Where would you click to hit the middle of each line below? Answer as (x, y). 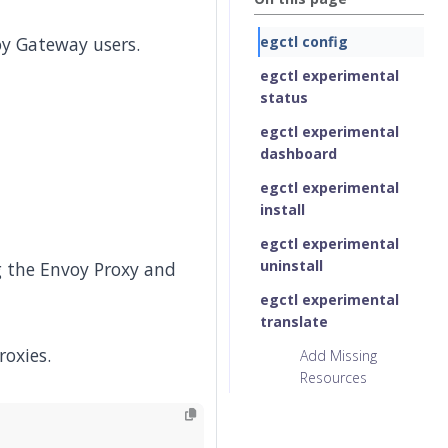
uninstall (291, 265)
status (284, 97)
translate (294, 321)
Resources (333, 377)
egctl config (304, 41)
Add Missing (338, 355)
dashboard (298, 153)
